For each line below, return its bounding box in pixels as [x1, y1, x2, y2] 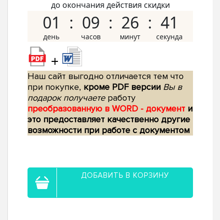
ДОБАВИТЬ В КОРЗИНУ [81, 171, 169, 180]
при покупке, [27, 82, 83, 93]
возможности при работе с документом [27, 125, 190, 136]
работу [105, 92, 136, 104]
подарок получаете [27, 92, 105, 104]
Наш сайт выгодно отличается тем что [27, 71, 184, 82]
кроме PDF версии [83, 82, 161, 93]
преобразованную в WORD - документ [27, 103, 188, 114]
